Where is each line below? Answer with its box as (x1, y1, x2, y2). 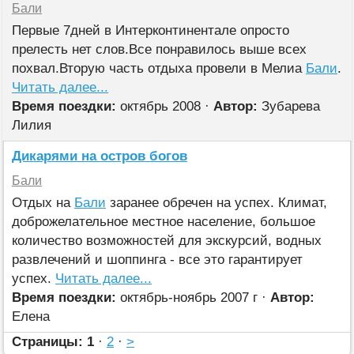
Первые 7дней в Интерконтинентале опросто (12, 23, 289, 38)
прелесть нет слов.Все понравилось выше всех (12, 42, 307, 57)
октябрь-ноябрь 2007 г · (116, 290, 270, 305)
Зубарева (258, 99, 320, 114)
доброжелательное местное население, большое (12, 214, 315, 229)
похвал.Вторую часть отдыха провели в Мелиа (12, 61, 306, 76)
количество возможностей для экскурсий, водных (12, 233, 322, 248)
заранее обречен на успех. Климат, (106, 195, 327, 210)
